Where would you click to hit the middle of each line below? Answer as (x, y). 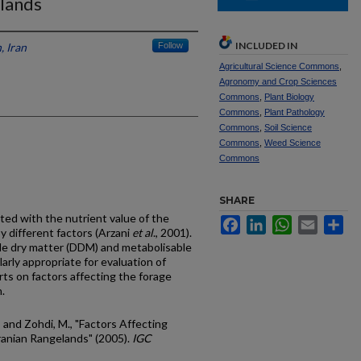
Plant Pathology (295, 112)
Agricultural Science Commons (279, 66)
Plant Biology (289, 97)
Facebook (266, 222)
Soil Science (288, 127)
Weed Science (293, 143)
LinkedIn (288, 222)
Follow (170, 45)
